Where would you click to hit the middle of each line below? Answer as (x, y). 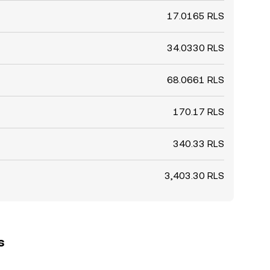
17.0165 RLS (196, 16)
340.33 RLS (199, 144)
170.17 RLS (199, 112)
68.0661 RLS (196, 80)
